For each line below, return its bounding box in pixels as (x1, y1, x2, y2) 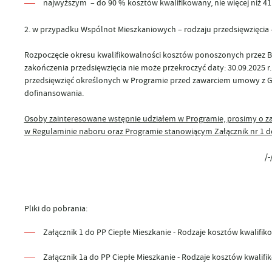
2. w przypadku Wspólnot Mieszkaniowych (24, 24, 176, 35)
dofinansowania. (24, 87, 84, 99)
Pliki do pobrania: (24, 202, 87, 214)
